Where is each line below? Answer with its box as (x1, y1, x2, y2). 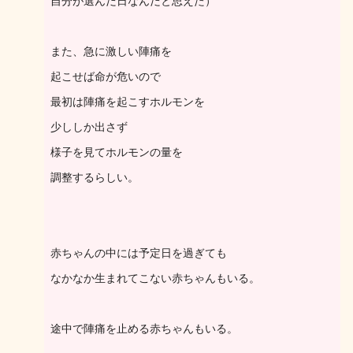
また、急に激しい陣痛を (50, 45, 172, 58)
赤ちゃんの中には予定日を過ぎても (50, 247, 227, 259)
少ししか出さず (50, 121, 128, 133)
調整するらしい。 (50, 171, 139, 184)
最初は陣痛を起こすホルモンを (50, 95, 205, 108)
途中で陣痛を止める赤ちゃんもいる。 (50, 322, 238, 335)
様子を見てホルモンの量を (50, 146, 183, 158)
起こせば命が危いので (50, 70, 161, 83)
